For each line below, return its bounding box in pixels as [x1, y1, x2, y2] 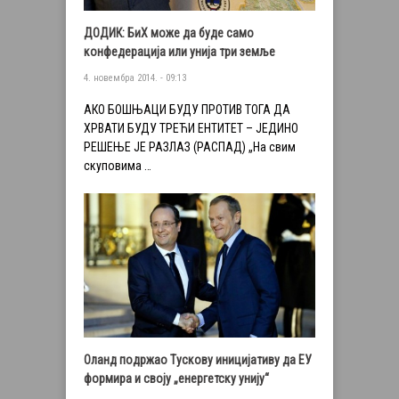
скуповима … [84, 158, 151, 173]
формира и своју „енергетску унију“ [84, 371, 269, 387]
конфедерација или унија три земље [84, 44, 275, 59]
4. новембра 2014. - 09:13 [84, 71, 186, 84]
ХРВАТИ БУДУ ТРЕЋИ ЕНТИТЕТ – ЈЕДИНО [84, 120, 298, 135]
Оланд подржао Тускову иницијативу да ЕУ [84, 353, 312, 368]
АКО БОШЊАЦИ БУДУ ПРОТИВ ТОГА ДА [84, 102, 290, 117]
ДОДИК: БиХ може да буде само [84, 25, 254, 40]
